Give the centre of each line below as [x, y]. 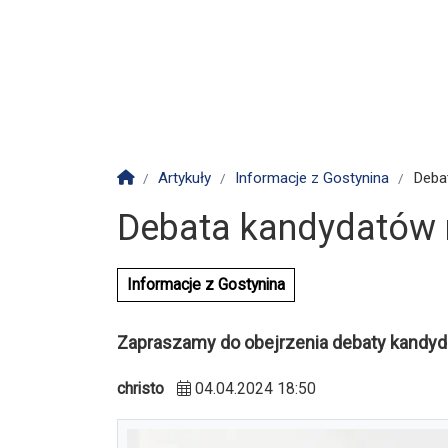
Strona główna [181, 176]
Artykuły [184, 177]
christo [140, 388]
